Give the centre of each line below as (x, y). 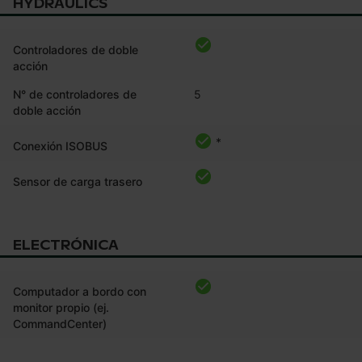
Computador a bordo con (80, 292)
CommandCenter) (60, 324)
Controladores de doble (76, 50)
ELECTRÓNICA (66, 246)
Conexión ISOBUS (60, 146)
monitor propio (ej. (61, 308)
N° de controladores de (75, 95)
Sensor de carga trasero (78, 182)
